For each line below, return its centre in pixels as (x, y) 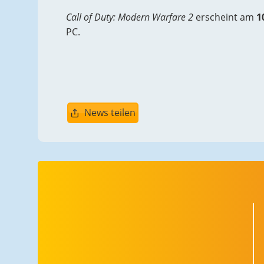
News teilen (110, 113)
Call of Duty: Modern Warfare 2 (130, 17)
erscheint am (225, 17)
